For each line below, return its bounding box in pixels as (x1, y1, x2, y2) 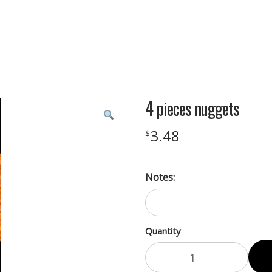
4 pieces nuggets (145, 95, 239, 121)
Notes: (145, 171, 175, 185)
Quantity (145, 225, 181, 237)
